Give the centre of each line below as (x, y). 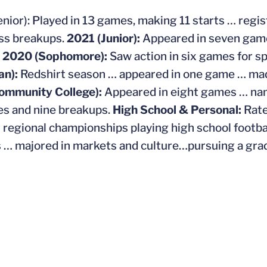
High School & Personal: (178, 110)
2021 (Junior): (105, 38)
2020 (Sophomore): (56, 56)
